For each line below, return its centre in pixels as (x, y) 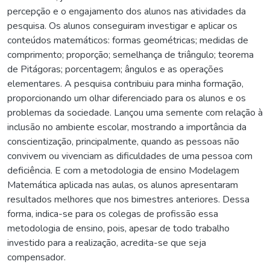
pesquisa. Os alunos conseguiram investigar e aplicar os (122, 26)
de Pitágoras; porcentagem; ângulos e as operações (115, 70)
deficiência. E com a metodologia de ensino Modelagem (123, 171)
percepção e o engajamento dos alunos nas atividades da (127, 12)
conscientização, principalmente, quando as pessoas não (123, 142)
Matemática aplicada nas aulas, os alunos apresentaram (123, 185)
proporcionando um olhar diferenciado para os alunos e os (127, 99)
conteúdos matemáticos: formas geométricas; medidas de (128, 41)
